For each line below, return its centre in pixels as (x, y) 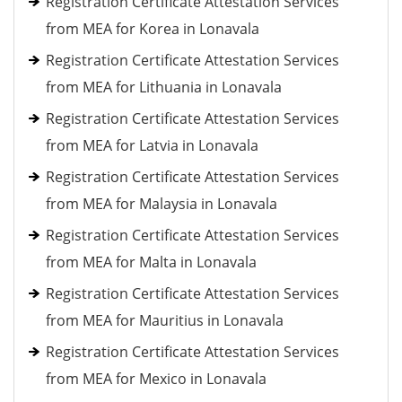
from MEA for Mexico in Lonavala (156, 379)
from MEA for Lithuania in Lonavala (164, 87)
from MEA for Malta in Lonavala (151, 262)
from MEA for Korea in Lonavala (153, 29)
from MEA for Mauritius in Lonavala (165, 320)
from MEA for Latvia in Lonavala (152, 145)
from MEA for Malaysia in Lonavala (162, 204)
